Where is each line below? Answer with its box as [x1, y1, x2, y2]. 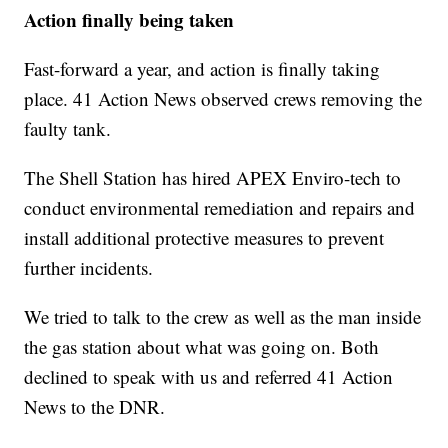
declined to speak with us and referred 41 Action [24, 364, 394, 390]
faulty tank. [24, 116, 112, 142]
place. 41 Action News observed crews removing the [24, 86, 423, 112]
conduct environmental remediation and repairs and [24, 195, 416, 221]
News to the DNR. [24, 394, 166, 420]
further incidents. [24, 255, 154, 281]
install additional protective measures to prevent [24, 225, 385, 251]
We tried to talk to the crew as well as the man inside [24, 304, 422, 330]
